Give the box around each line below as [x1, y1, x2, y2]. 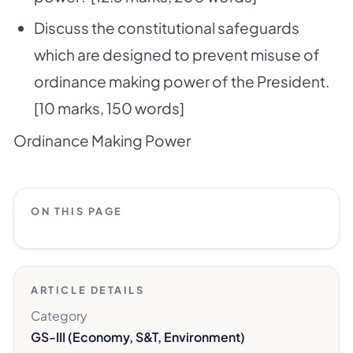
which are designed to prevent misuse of [33, 45, 320, 65]
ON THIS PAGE [31, 204, 123, 217]
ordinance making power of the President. [33, 72, 329, 91]
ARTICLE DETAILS [31, 283, 145, 296]
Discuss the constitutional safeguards [33, 18, 299, 38]
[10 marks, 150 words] [33, 98, 184, 118]
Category [31, 307, 88, 325]
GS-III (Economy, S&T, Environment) [31, 328, 246, 345]
